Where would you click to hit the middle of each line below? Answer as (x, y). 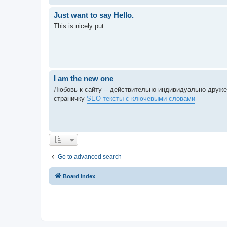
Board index (79, 176)
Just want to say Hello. (94, 15)
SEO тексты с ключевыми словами (141, 99)
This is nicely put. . (82, 26)
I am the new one (84, 78)
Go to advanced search (90, 156)
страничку (70, 99)
